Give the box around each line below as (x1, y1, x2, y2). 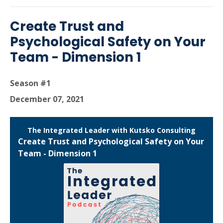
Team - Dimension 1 (10, 48, 141, 66)
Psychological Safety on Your (10, 33, 206, 51)
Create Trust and (10, 17, 124, 35)
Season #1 (10, 78, 51, 89)
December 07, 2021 (10, 94, 84, 105)
